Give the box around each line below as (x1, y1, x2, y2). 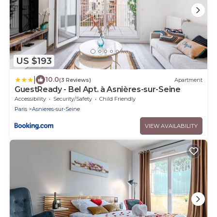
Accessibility (15, 95, 46, 103)
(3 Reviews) (59, 76, 91, 83)
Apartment (174, 76, 202, 83)
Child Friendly (99, 95, 136, 103)
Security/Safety (53, 95, 92, 103)
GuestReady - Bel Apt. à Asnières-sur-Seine (15, 85, 181, 94)
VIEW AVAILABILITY (145, 123, 198, 130)
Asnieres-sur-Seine (32, 106, 80, 113)
